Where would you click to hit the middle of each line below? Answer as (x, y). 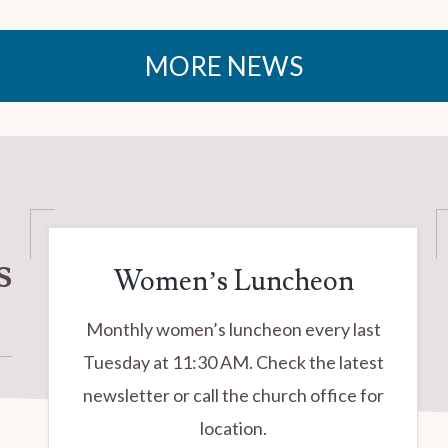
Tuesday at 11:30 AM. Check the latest (233, 362)
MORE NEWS (223, 65)
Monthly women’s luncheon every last (233, 329)
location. (233, 428)
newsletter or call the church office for (233, 395)
